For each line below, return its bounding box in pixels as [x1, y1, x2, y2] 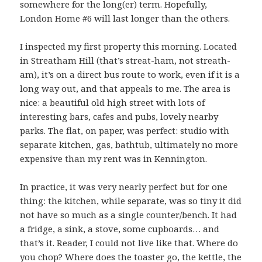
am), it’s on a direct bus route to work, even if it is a [20, 68, 240, 81]
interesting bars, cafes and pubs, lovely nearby [20, 111, 219, 123]
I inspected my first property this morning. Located [20, 40, 237, 53]
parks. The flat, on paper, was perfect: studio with [20, 125, 230, 137]
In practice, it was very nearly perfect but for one [20, 181, 228, 193]
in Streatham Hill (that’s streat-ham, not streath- [20, 54, 231, 67]
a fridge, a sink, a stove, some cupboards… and [20, 223, 220, 235]
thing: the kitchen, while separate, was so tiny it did [20, 195, 242, 207]
